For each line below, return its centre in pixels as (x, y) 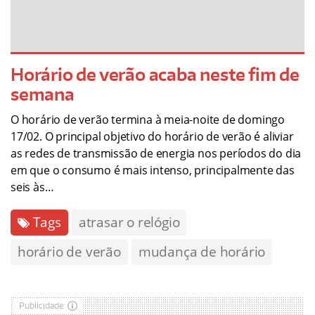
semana (43, 94)
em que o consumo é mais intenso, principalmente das (153, 171)
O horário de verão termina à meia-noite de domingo (148, 120)
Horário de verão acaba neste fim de (155, 75)
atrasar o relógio (129, 223)
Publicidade (41, 306)
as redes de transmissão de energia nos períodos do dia (156, 154)
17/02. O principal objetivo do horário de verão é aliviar (152, 137)
